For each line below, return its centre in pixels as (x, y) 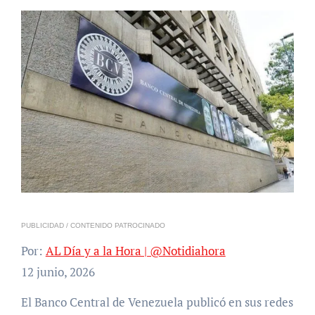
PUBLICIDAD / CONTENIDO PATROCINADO (95, 226)
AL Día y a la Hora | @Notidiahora (135, 251)
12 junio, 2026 (58, 272)
